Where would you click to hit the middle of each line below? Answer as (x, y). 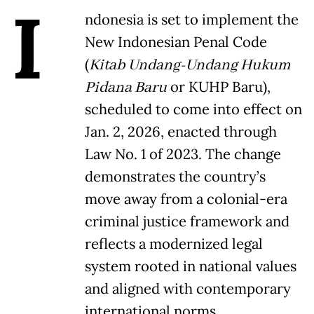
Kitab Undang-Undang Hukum (190, 66)
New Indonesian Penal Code (176, 42)
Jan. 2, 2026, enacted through (181, 132)
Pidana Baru (126, 88)
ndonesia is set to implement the (192, 20)
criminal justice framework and (187, 222)
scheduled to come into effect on (193, 110)
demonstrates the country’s (175, 177)
